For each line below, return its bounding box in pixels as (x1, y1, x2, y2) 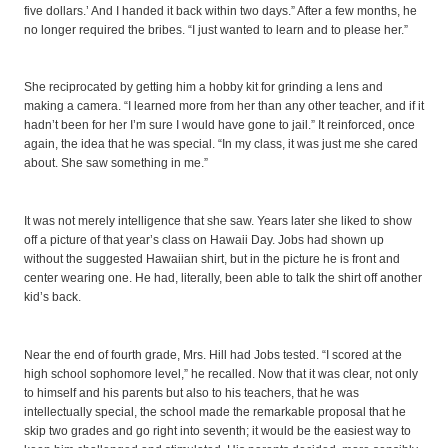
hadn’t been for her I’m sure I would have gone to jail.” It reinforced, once (24, 118, 415, 133)
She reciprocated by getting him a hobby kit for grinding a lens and (24, 80, 383, 95)
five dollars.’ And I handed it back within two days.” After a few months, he (24, 3, 417, 18)
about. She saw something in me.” (24, 156, 208, 171)
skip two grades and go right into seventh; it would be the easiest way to (24, 424, 411, 438)
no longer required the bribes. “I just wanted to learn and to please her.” (24, 22, 408, 37)
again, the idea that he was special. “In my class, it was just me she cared (24, 137, 418, 152)
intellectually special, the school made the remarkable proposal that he (24, 405, 406, 419)
